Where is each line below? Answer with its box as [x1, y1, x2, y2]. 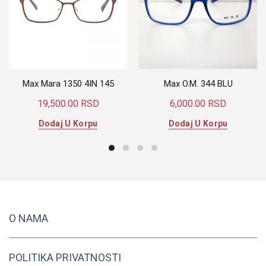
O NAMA [9, 212, 48, 225]
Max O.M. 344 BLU [163, 78, 233, 90]
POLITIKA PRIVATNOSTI [9, 251, 121, 264]
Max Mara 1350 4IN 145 [22, 78, 114, 90]
